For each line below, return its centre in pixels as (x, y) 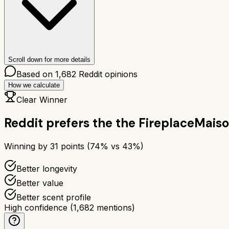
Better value (40, 183)
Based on (36, 74)
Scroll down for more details (49, 59)
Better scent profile (54, 197)
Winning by (27, 146)
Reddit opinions (107, 74)
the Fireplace (155, 123)
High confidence (36, 207)
